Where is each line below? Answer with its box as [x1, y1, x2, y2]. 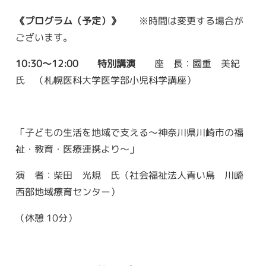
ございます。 [15, 30, 72, 44]
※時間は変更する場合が [139, 14, 244, 28]
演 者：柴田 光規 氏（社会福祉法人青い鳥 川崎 [15, 168, 244, 182]
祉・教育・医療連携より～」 [15, 142, 139, 156]
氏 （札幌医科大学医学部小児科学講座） [15, 73, 196, 87]
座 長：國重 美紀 [135, 56, 240, 71]
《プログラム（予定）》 [15, 14, 130, 27]
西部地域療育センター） [15, 185, 120, 198]
